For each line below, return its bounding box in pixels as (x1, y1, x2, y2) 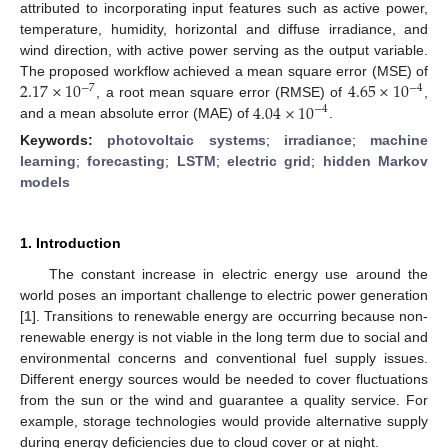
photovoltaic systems (107, 131, 266, 148)
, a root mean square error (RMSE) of (96, 84, 348, 101)
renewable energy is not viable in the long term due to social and (20, 328, 428, 345)
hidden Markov (322, 152, 429, 169)
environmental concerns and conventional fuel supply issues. (20, 349, 428, 366)
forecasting (87, 152, 166, 169)
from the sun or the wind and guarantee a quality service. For (20, 391, 428, 408)
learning (20, 152, 76, 169)
